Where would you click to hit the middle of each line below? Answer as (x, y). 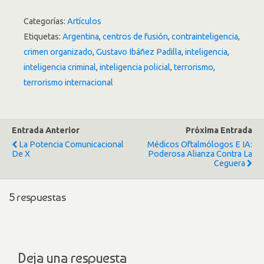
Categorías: (45, 21)
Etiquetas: (43, 37)
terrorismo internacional (68, 82)
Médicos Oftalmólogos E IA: (200, 144)
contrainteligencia (205, 37)
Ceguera (230, 163)
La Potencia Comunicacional (71, 144)
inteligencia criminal (60, 67)
